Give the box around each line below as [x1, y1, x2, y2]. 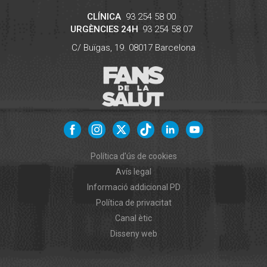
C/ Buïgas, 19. [72, 42, 126, 54]
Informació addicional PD [86, 182, 181, 193]
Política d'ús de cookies [90, 151, 177, 162]
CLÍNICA [87, 11, 121, 23]
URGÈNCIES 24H [70, 24, 138, 35]
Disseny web [110, 229, 157, 239]
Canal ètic [115, 213, 152, 223]
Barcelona [155, 42, 195, 54]
